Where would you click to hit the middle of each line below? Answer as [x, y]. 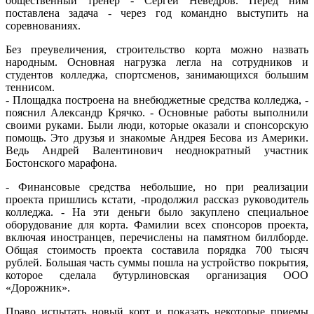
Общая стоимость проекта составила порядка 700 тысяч [157, 250]
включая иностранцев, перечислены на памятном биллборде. [157, 237]
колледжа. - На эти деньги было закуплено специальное [157, 212]
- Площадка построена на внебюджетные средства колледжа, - [157, 100]
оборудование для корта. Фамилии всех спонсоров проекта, [157, 224]
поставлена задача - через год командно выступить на [157, 13]
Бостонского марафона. [61, 163]
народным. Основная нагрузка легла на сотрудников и [157, 62]
